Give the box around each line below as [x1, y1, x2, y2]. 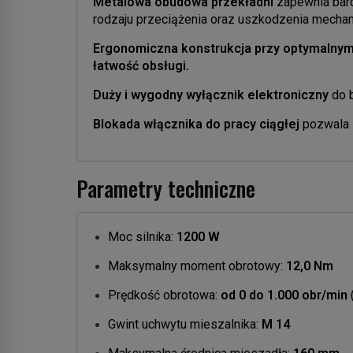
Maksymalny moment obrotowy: [108, 258, 286, 273]
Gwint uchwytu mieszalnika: [108, 316, 262, 332]
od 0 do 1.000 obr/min [221, 287, 347, 303]
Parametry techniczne [76, 172, 255, 204]
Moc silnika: [108, 229, 176, 244]
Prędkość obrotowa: [108, 287, 221, 303]
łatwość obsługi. [93, 58, 189, 73]
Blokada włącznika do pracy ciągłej [93, 116, 299, 132]
